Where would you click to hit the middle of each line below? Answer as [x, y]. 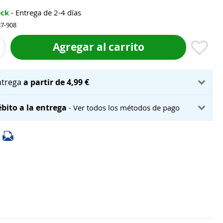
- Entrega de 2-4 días [46, 12]
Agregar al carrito [98, 47]
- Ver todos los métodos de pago [124, 108]
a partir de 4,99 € [56, 82]
